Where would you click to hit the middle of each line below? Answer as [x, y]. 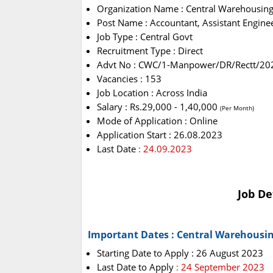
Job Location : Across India [152, 93]
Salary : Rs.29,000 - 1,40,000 [158, 107]
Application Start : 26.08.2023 [160, 135]
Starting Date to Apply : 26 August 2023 [180, 253]
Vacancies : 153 [129, 79]
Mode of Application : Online [157, 121]
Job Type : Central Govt [145, 37]
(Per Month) [237, 108]
